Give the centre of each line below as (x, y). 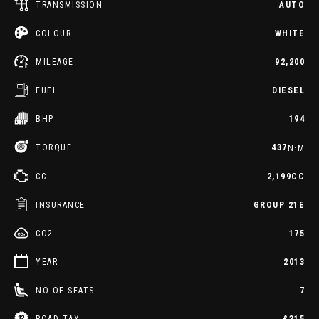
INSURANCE (61, 205)
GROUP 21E (279, 205)
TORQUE (54, 147)
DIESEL (288, 90)
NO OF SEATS (65, 290)
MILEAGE (55, 62)
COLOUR (53, 33)
